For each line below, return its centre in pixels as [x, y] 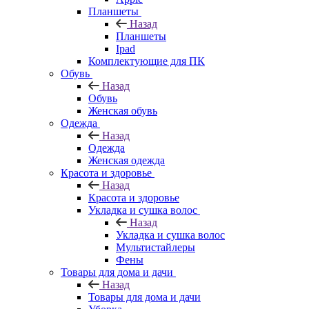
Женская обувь [123, 110]
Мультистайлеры [156, 247]
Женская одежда [127, 160]
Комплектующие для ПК [147, 61]
